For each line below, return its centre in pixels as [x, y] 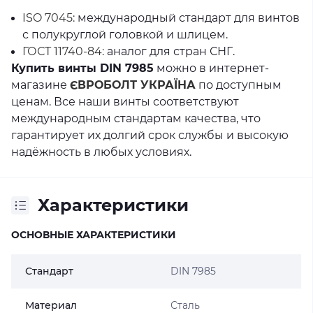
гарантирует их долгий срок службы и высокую [150, 135]
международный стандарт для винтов [187, 18]
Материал [51, 305]
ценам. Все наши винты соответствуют [125, 102]
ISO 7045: [49, 18]
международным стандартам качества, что [136, 118]
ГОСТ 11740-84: [63, 51]
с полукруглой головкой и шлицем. [125, 35]
